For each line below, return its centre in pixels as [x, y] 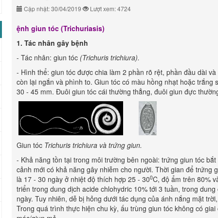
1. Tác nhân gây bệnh [52, 43]
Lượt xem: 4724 [110, 9]
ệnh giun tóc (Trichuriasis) [61, 28]
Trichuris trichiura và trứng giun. [93, 145]
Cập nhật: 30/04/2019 [53, 9]
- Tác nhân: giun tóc [48, 57]
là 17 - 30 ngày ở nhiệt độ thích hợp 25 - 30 [83, 179]
